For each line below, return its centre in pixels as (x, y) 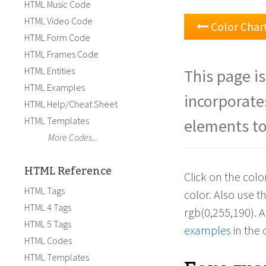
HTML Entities (50, 71)
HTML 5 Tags (48, 224)
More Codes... (73, 137)
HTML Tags (45, 191)
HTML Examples (55, 87)
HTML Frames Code (61, 54)
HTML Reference (68, 171)
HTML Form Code (57, 37)
